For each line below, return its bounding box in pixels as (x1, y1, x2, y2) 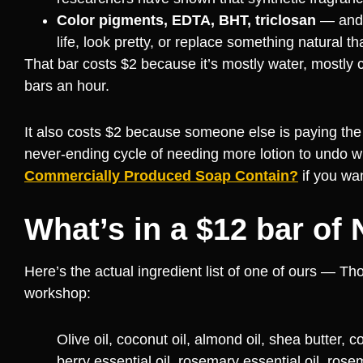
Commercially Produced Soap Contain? (24, 168, 298, 185)
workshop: (24, 285, 91, 302)
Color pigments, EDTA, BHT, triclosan (57, 12, 316, 29)
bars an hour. (24, 78, 109, 95)
